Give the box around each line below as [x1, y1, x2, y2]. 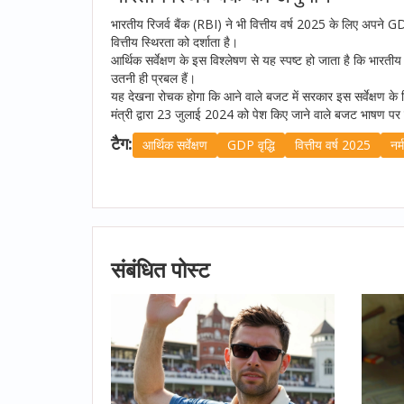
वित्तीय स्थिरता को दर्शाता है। [111, 32, 238, 50]
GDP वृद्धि [227, 135, 275, 153]
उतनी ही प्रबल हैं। [111, 69, 196, 87]
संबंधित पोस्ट [111, 253, 210, 284]
